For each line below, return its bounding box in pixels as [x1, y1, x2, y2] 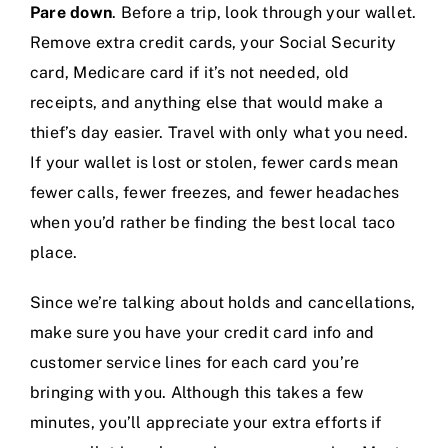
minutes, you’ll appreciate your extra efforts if [30, 413, 382, 433]
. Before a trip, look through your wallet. [112, 3, 417, 23]
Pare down [30, 3, 113, 23]
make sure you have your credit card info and [30, 323, 375, 343]
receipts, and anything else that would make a [30, 93, 383, 113]
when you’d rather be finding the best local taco [30, 213, 396, 233]
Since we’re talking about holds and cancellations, [30, 293, 415, 313]
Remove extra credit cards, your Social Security [30, 33, 397, 53]
